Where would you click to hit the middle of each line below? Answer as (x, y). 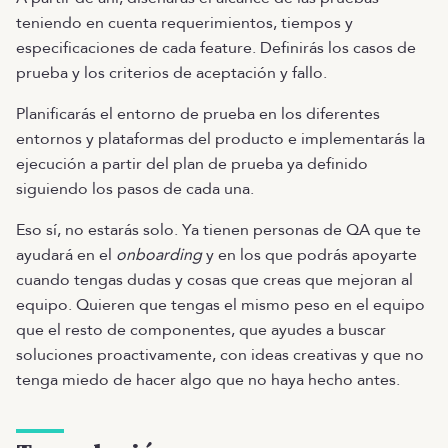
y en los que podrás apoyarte (309, 255)
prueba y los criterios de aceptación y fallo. (171, 73)
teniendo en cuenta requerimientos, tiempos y (184, 23)
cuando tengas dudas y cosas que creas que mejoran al (214, 280)
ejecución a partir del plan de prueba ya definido (192, 164)
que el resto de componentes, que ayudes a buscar (201, 330)
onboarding (159, 255)
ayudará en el (66, 255)
